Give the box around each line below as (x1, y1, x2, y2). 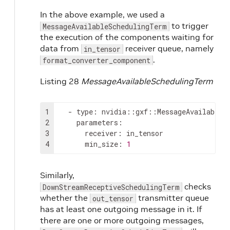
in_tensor (84, 44, 121, 54)
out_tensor (92, 193, 133, 203)
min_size (85, 139, 118, 149)
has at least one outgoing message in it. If (40, 203, 202, 214)
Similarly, (40, 169, 74, 180)
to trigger (169, 20, 208, 31)
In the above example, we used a (40, 9, 165, 20)
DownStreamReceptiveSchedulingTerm (43, 182, 180, 192)
